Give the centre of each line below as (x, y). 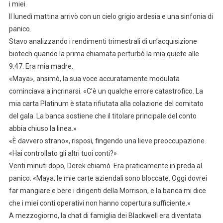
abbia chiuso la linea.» (43, 129)
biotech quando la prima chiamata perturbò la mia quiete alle (104, 54)
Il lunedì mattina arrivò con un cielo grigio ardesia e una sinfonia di (111, 17)
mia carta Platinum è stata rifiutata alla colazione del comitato (106, 104)
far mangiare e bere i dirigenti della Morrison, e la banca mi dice (107, 191)
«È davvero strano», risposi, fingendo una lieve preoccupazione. (107, 141)
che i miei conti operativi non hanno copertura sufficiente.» (100, 203)
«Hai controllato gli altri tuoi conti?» (63, 154)
